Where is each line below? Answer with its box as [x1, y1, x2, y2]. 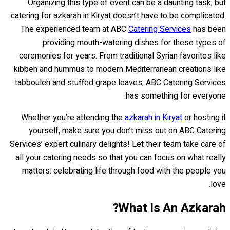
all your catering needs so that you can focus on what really [15, 151, 226, 164]
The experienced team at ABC [21, 23, 128, 35]
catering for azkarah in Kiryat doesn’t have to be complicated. [11, 9, 226, 22]
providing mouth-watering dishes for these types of [43, 36, 226, 49]
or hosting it [182, 111, 226, 124]
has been [191, 23, 226, 35]
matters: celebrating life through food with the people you [22, 164, 226, 177]
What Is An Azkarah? [118, 199, 226, 217]
